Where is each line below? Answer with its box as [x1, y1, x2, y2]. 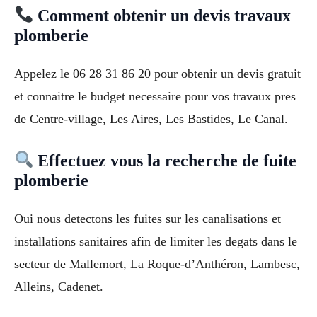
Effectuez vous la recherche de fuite [33, 151, 297, 170]
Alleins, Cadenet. [14, 279, 103, 294]
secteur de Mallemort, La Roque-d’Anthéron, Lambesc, [14, 256, 300, 271]
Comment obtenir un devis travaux [33, 6, 292, 25]
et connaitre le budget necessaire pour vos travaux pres [14, 88, 296, 103]
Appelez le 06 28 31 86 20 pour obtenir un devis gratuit [14, 66, 301, 81]
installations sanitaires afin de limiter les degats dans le [14, 234, 297, 248]
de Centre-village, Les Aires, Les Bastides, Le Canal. [14, 111, 288, 126]
